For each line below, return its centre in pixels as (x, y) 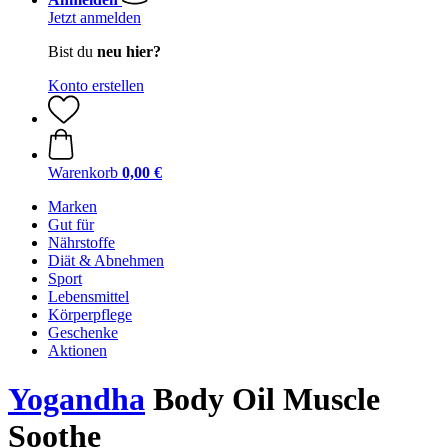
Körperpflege (90, 314)
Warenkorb (83, 172)
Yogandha (76, 399)
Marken (72, 206)
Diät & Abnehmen (106, 260)
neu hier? (129, 51)
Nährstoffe (81, 242)
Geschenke (83, 332)
